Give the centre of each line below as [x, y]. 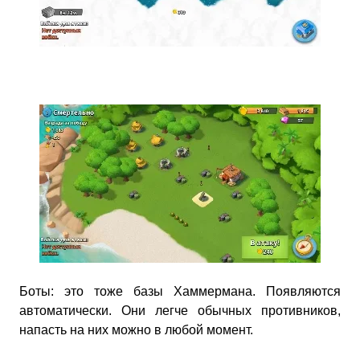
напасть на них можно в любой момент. [136, 330]
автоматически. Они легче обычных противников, [180, 311]
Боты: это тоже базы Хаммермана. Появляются [180, 291]
